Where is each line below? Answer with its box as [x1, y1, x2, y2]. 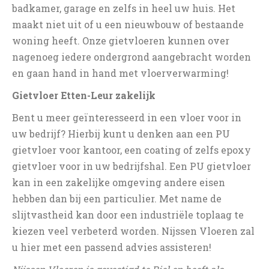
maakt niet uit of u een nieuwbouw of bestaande [12, 18, 244, 31]
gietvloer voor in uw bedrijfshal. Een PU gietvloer [12, 160, 251, 172]
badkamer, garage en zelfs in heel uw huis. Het [12, 2, 235, 14]
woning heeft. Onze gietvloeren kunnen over [12, 34, 229, 47]
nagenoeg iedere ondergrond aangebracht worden [12, 50, 251, 63]
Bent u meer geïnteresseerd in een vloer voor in [12, 111, 241, 124]
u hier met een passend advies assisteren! [12, 241, 211, 253]
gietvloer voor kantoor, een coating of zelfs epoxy [12, 144, 251, 156]
